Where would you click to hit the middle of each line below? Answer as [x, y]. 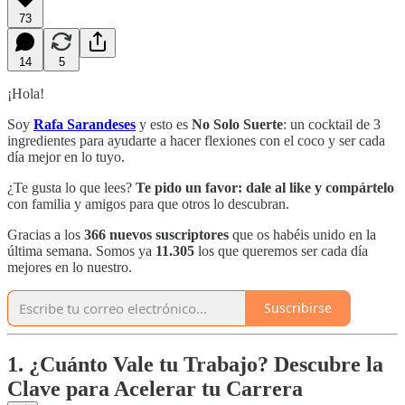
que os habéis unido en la [302, 234]
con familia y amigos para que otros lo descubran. [148, 203]
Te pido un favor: [187, 187]
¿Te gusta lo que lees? [70, 187]
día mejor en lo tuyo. [66, 156]
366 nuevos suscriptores [156, 234]
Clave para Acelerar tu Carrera [155, 389]
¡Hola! [26, 93]
